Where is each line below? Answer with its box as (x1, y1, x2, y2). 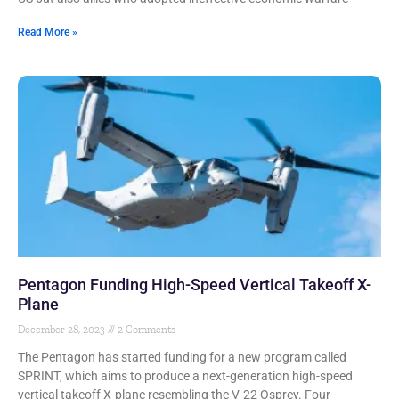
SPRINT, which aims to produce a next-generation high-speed (18, 369, 353, 383)
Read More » (18, 26, 77, 38)
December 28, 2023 (18, 323, 108, 336)
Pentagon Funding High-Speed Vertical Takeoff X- (18, 275, 371, 294)
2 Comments (115, 323, 175, 336)
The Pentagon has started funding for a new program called (18, 350, 346, 364)
